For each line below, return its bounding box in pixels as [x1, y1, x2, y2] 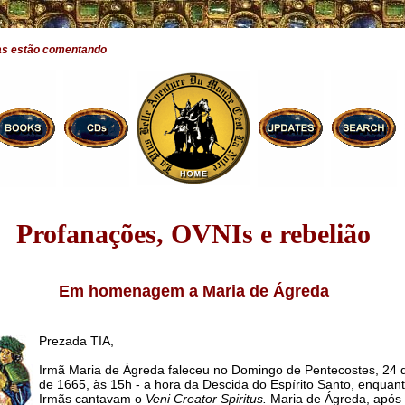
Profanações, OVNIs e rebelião [16, 219, 371, 250]
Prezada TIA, [38, 334, 114, 349]
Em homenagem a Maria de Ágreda [58, 282, 329, 301]
